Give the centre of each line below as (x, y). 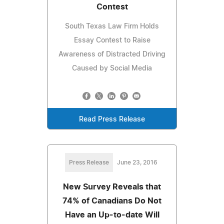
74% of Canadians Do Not (112, 201)
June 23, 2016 (137, 162)
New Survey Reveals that (112, 187)
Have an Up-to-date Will (112, 215)
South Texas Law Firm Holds (112, 26)
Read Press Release (112, 119)
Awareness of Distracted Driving (112, 54)
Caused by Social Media (112, 68)
